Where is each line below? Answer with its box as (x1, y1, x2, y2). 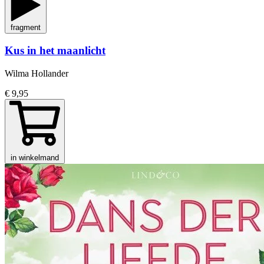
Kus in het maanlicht (5, 44, 105, 57)
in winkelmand (11, 153, 59, 162)
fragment (11, 22, 41, 32)
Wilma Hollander (5, 68, 68, 78)
